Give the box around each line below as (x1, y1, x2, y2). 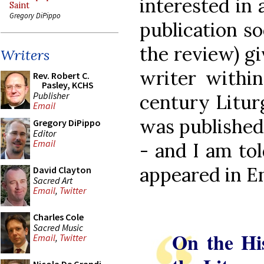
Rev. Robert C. (33, 70, 90, 81)
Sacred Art (33, 174, 72, 186)
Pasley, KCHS (42, 79, 94, 91)
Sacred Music (33, 221, 83, 233)
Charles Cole (33, 211, 84, 223)
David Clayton (33, 164, 91, 176)
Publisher (33, 89, 69, 101)
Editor (33, 127, 56, 139)
